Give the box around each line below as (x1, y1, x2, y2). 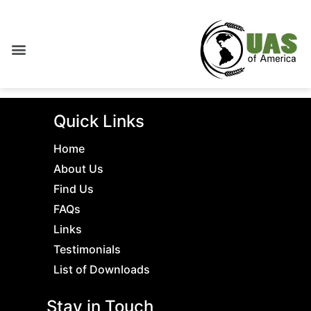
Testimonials (53, 242, 121, 256)
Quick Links (53, 110, 144, 131)
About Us (53, 161, 103, 176)
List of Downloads (53, 262, 150, 276)
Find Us (53, 181, 94, 196)
